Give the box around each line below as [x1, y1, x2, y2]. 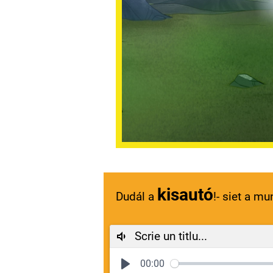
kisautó [157, 184, 213, 205]
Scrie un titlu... [135, 229, 207, 244]
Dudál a [116, 189, 157, 204]
